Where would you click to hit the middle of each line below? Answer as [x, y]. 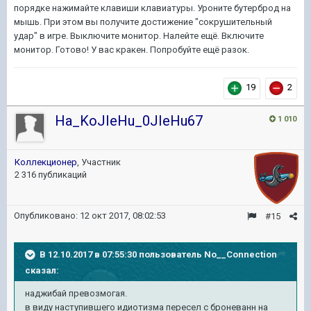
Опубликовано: [47, 216]
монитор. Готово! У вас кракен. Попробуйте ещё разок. [132, 50]
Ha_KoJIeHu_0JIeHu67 [129, 121]
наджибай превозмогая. [76, 293]
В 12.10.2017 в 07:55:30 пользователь [122, 254]
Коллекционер [46, 162]
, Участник [99, 162]
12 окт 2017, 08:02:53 [123, 216]
